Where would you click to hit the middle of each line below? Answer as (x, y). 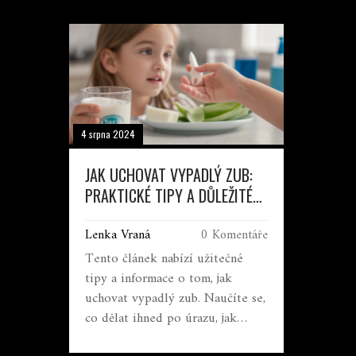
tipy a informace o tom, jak (159, 279)
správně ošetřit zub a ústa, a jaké (174, 338)
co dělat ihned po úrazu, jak (161, 318)
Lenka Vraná (118, 235)
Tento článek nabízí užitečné (164, 259)
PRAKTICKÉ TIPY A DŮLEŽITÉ (169, 195)
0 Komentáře (234, 235)
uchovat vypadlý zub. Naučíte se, (175, 298)
